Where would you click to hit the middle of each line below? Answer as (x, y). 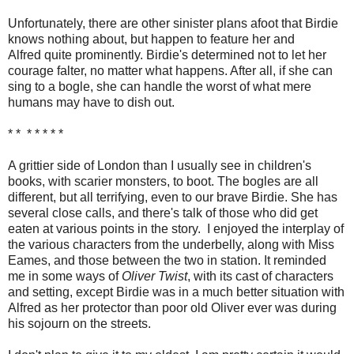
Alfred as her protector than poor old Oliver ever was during (172, 307)
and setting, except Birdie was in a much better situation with (176, 292)
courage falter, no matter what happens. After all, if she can (170, 70)
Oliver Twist (154, 276)
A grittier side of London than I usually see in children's (160, 165)
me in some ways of (65, 276)
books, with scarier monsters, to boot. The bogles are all (163, 181)
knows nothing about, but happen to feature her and (151, 39)
